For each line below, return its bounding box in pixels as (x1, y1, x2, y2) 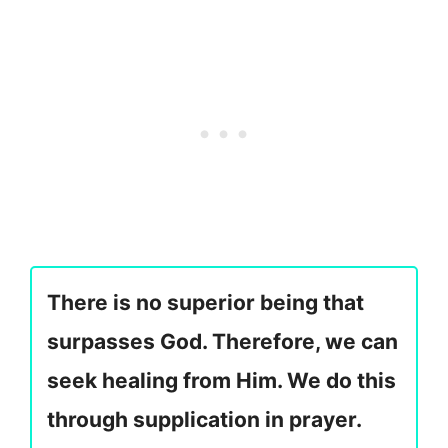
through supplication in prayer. (47, 407, 361, 433)
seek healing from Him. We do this (47, 368, 396, 394)
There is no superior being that (47, 290, 364, 316)
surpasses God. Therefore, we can (47, 329, 398, 355)
